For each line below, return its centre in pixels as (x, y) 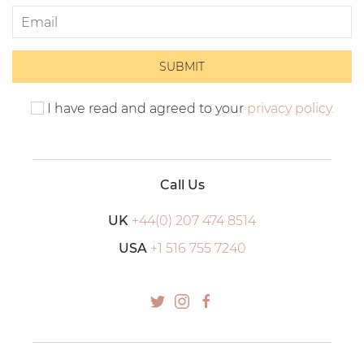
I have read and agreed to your (145, 109)
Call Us (182, 185)
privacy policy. (290, 109)
